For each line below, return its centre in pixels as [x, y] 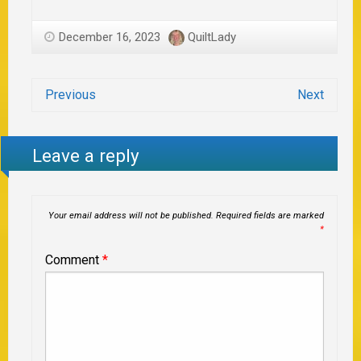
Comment [74, 259]
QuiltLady [212, 37]
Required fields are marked [270, 215]
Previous [71, 95]
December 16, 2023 [110, 37]
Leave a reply [86, 155]
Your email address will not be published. [131, 215]
